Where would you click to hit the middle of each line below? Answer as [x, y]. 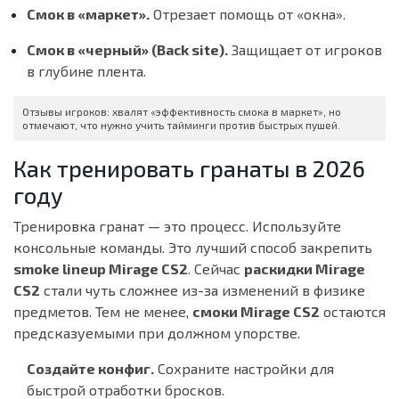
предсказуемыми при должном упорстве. [157, 333]
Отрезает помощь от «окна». [248, 14]
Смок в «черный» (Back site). [127, 50]
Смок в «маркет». [88, 14]
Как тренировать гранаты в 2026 [189, 169]
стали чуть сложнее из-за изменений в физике [203, 290]
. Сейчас [216, 269]
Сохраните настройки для [244, 369]
